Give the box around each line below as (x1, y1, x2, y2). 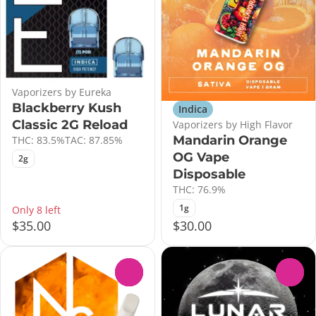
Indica (178, 102, 207, 116)
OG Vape (173, 149, 229, 165)
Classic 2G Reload (12, 116, 128, 133)
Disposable (173, 166, 245, 182)
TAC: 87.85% (65, 133, 123, 147)
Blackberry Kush (12, 99, 121, 116)
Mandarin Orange (173, 132, 287, 148)
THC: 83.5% (12, 133, 65, 147)
